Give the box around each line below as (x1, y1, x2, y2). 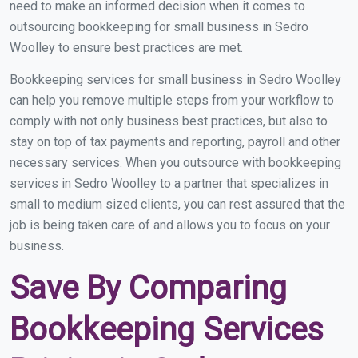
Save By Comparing (10, 269, 287, 307)
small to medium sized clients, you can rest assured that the (10, 197, 345, 212)
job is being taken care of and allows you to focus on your (10, 217, 330, 233)
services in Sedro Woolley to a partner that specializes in (10, 176, 328, 191)
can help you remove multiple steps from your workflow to (10, 93, 334, 108)
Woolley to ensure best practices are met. (10, 40, 243, 55)
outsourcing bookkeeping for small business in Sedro (10, 19, 308, 34)
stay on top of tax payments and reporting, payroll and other (10, 134, 340, 149)
